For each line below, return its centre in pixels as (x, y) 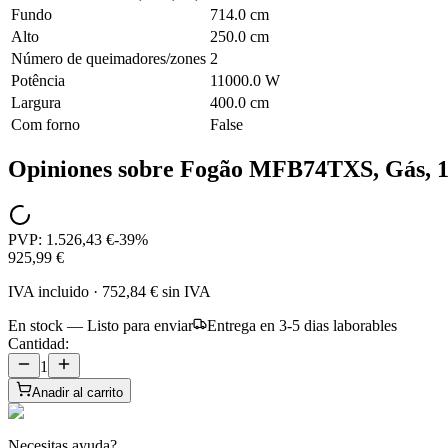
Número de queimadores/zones (108, 58)
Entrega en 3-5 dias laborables (302, 326)
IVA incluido (48, 292)
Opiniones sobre (94, 169)
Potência (38, 80)
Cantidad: (38, 344)
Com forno (45, 124)
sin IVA (184, 292)
